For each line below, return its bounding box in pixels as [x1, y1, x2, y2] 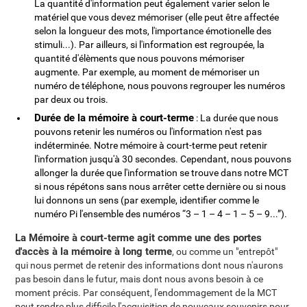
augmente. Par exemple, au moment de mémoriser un [34, 66, 260, 77]
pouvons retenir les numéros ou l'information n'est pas [34, 126, 262, 137]
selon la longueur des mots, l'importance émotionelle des [34, 25, 272, 36]
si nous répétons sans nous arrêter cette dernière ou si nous [34, 181, 286, 192]
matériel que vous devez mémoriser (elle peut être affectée [34, 12, 280, 23]
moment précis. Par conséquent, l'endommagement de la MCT [15, 287, 278, 298]
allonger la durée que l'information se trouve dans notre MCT [34, 167, 289, 178]
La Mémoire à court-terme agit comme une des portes [15, 232, 262, 244]
